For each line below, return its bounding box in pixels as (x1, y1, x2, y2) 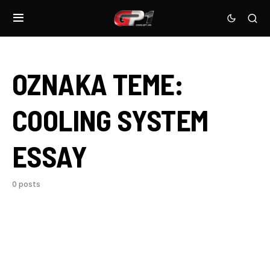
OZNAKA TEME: (12, 66, 184, 101)
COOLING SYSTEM (12, 102, 209, 137)
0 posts (12, 180, 40, 189)
